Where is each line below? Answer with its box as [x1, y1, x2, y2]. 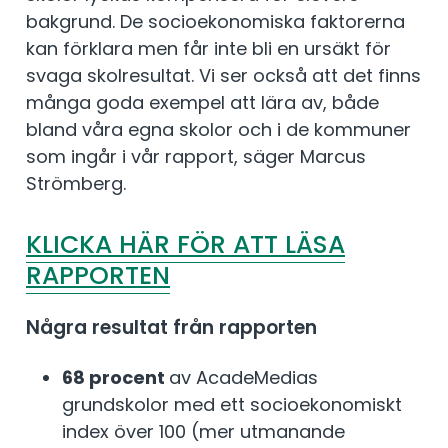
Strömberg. [26, 170, 126, 196]
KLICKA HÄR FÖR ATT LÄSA [26, 226, 345, 262]
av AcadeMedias [169, 365, 318, 391]
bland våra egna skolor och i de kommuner [26, 116, 411, 142]
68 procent [62, 365, 169, 391]
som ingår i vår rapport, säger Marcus [26, 143, 366, 169]
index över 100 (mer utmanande [62, 419, 345, 445]
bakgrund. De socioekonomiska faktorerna [26, 8, 405, 34]
